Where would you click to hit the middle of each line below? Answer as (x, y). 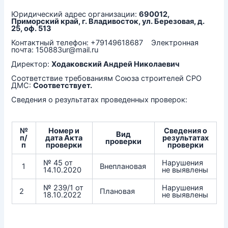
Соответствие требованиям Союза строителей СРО (107, 78)
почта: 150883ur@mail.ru (55, 50)
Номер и (64, 131)
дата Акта (64, 138)
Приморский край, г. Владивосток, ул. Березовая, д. (108, 21)
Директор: (32, 64)
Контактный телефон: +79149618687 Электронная (105, 43)
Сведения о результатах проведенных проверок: (99, 100)
